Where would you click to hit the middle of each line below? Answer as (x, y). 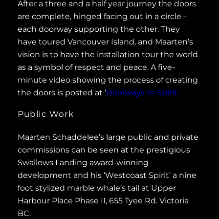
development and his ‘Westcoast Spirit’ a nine (107, 175)
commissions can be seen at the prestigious (104, 150)
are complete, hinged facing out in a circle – (102, 17)
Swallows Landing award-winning (83, 163)
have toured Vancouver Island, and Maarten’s (105, 42)
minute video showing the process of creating (108, 80)
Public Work (46, 114)
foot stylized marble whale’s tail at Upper (97, 188)
